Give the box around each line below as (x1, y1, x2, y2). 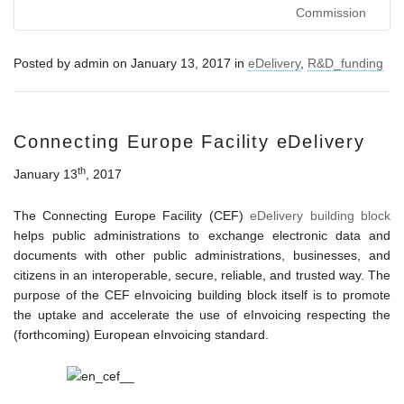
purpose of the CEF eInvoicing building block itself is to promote (14, 288, 390, 302)
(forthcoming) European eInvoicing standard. (14, 327, 269, 342)
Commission (296, 5, 366, 20)
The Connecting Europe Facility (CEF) (14, 208, 251, 223)
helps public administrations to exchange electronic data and (14, 228, 390, 243)
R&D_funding (308, 56, 383, 70)
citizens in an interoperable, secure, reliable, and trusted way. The (14, 268, 390, 282)
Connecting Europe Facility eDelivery (14, 132, 365, 151)
